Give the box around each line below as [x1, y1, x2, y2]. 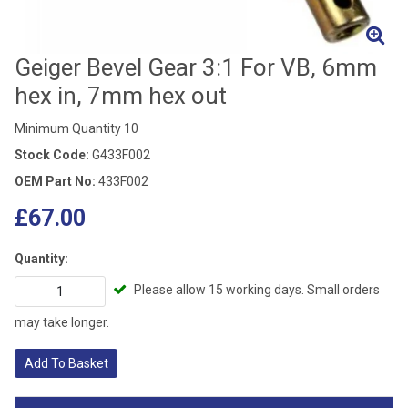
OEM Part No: [15, 174, 96, 189]
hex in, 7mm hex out [15, 82, 227, 110]
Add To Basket [24, 355, 108, 371]
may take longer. [15, 314, 109, 330]
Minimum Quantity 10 [15, 121, 138, 137]
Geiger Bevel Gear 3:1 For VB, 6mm [15, 54, 377, 82]
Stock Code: [15, 148, 89, 163]
